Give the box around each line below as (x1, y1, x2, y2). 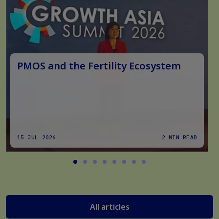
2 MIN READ (161, 134, 197, 141)
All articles (89, 201, 130, 212)
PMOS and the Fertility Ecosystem (17, 59, 181, 72)
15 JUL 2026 (17, 134, 56, 141)
